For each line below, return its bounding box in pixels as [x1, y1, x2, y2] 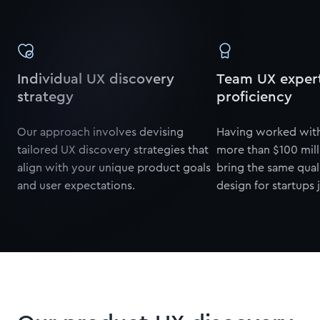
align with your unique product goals [17, 162, 211, 174]
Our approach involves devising [17, 126, 184, 138]
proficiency [216, 90, 292, 104]
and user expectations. [17, 180, 135, 191]
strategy [17, 90, 74, 104]
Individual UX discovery [17, 72, 174, 86]
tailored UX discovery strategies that [17, 144, 209, 156]
